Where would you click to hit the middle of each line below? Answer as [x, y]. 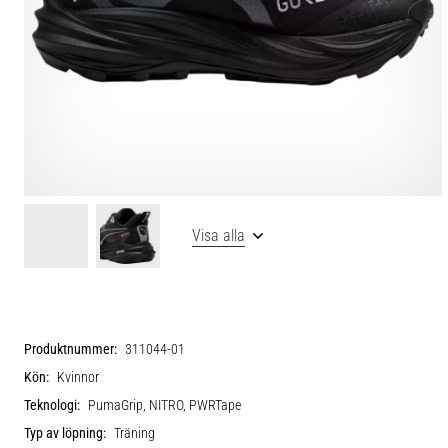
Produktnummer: [70, 349]
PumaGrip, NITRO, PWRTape [164, 405]
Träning [134, 433]
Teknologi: [52, 405]
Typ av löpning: [65, 433]
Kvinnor [78, 377]
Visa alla [218, 235]
